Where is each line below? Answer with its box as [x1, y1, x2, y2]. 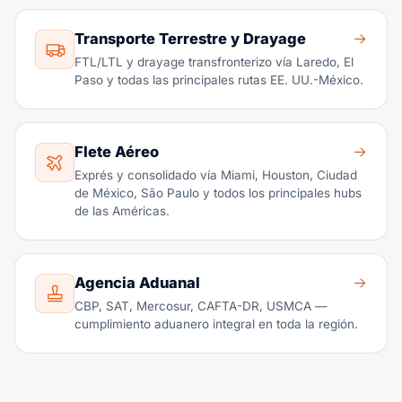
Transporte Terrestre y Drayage [74, 30, 306, 48]
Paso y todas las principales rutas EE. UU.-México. [74, 73, 363, 87]
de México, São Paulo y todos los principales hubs [74, 186, 362, 200]
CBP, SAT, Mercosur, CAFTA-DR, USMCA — [74, 299, 328, 313]
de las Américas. [74, 204, 170, 218]
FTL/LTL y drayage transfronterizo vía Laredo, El [74, 55, 354, 69]
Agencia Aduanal [74, 274, 200, 292]
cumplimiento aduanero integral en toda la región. [74, 317, 358, 331]
